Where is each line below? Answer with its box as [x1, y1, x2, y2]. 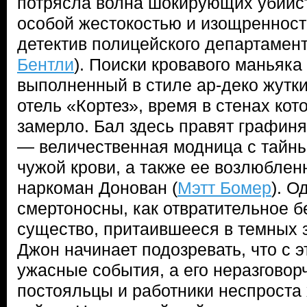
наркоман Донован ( [17, 178, 177, 197]
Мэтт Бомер [177, 178, 271, 197]
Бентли [17, 55, 74, 74]
